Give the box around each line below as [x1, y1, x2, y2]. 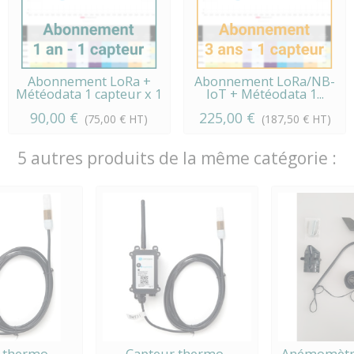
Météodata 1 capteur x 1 [16, 85, 163, 103]
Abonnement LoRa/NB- [194, 72, 336, 90]
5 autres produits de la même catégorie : [17, 146, 337, 169]
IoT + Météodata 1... [205, 85, 324, 103]
